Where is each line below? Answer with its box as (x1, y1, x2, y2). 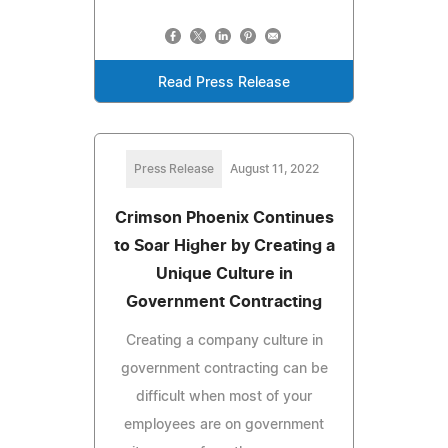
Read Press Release (158, 75, 290, 90)
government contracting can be (120, 361, 328, 376)
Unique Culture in (155, 265, 293, 282)
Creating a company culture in (125, 333, 323, 348)
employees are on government (124, 417, 324, 432)
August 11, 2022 (229, 162, 319, 175)
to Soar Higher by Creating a (113, 237, 335, 254)
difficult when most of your (136, 389, 312, 404)
